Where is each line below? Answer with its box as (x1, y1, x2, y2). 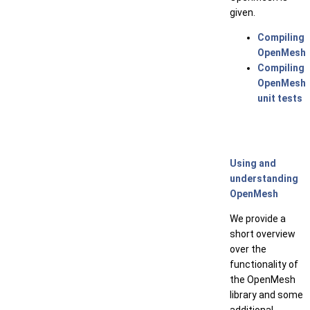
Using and (230, 158, 276, 169)
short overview (230, 228, 295, 239)
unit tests (257, 93, 302, 104)
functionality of (230, 259, 298, 270)
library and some (230, 289, 303, 300)
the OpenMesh (230, 274, 295, 285)
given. (230, 7, 255, 18)
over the (230, 244, 266, 255)
